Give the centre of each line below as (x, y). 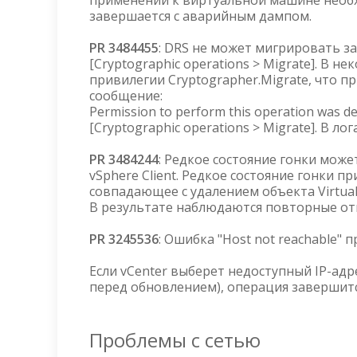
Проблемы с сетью (175, 340)
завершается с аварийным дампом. (200, 16)
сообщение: (129, 96)
